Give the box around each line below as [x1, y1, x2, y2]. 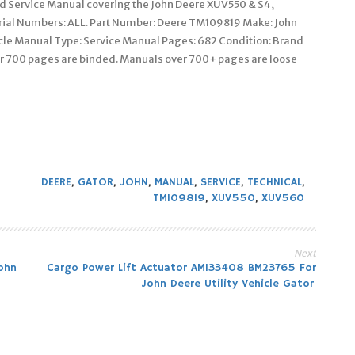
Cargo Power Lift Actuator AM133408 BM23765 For [47, 260, 316, 275]
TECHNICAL [247, 174, 302, 189]
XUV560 [261, 190, 304, 205]
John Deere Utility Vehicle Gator [141, 276, 316, 291]
